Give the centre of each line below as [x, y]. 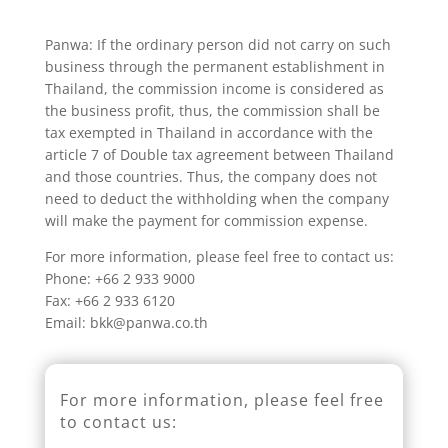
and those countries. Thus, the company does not [210, 176]
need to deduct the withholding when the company [216, 198]
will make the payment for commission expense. [206, 220]
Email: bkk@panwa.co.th [126, 322]
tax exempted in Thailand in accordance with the [208, 132]
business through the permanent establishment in [214, 66]
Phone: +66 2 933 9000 [119, 278]
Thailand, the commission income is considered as [214, 88]
